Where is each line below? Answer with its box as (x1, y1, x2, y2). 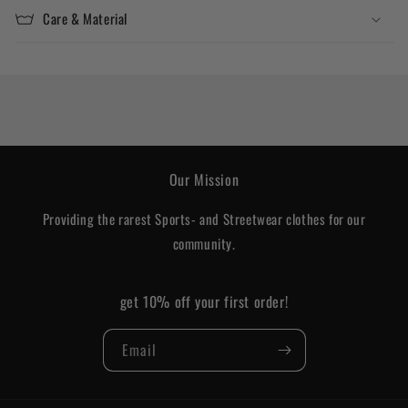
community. (172, 232, 236, 253)
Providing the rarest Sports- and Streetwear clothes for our (42, 208, 366, 229)
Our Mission (168, 168, 240, 190)
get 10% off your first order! (119, 290, 289, 312)
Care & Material (43, 7, 127, 28)
